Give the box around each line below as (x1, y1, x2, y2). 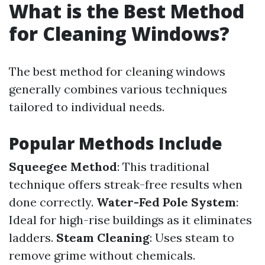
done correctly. (9, 195, 96, 209)
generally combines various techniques (9, 82, 227, 96)
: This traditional (117, 159, 209, 174)
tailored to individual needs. (9, 99, 164, 114)
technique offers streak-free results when (9, 177, 243, 192)
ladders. (9, 230, 56, 245)
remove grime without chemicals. (9, 248, 195, 263)
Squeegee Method (9, 159, 117, 174)
